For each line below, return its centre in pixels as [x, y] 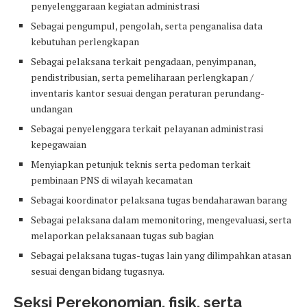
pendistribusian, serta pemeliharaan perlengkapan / [142, 77]
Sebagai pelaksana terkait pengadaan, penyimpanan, [143, 62]
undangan [52, 109]
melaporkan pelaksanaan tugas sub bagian [122, 236]
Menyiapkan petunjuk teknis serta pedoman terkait [141, 164]
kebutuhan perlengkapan [85, 42]
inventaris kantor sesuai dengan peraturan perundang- [148, 93]
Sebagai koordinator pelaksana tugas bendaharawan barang [159, 200]
